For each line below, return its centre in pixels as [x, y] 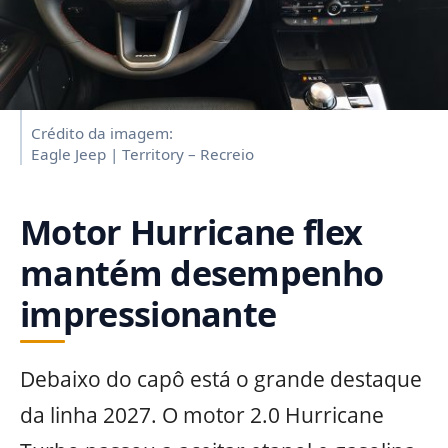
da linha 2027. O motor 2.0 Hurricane [202, 415]
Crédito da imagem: [102, 133]
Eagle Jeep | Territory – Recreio [142, 154]
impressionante [148, 313]
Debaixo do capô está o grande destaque [221, 379]
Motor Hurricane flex [191, 231]
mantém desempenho [202, 272]
